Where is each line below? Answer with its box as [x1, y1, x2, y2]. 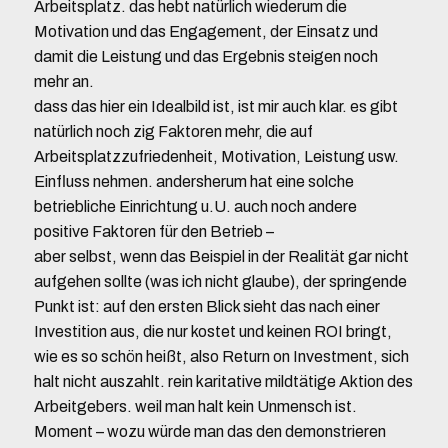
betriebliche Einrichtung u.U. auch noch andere [33, 198, 357, 215]
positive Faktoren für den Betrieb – [33, 223, 274, 240]
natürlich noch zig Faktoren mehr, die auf [33, 123, 313, 140]
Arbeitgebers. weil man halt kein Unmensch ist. [33, 398, 357, 415]
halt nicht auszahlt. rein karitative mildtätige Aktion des [33, 373, 413, 390]
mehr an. [33, 73, 94, 90]
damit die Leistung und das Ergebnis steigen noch [33, 48, 378, 65]
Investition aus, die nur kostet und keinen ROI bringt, [33, 323, 392, 340]
